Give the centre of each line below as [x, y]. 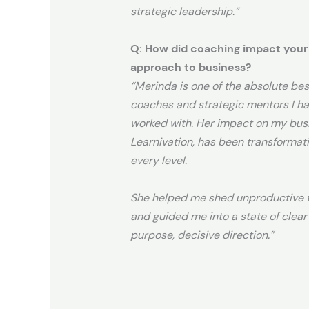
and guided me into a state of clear [218, 216]
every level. [158, 160]
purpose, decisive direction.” [202, 235]
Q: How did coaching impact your [219, 48]
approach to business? [190, 67]
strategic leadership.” [184, 11]
